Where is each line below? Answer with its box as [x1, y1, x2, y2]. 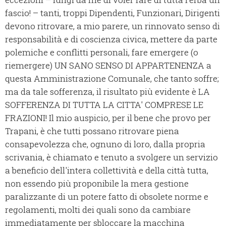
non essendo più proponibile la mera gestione [5, 178, 189, 190]
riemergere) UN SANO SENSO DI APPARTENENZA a [5, 60, 211, 72]
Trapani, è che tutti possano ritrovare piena [5, 125, 179, 137]
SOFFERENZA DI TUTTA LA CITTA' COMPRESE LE [5, 99, 203, 111]
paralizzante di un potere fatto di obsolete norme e [5, 191, 208, 203]
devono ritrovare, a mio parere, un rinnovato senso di [5, 20, 220, 32]
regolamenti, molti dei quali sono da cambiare [5, 204, 191, 216]
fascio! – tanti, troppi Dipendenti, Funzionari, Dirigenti [5, 7, 220, 19]
